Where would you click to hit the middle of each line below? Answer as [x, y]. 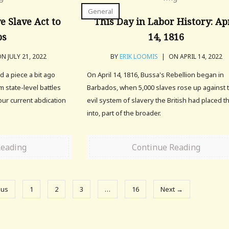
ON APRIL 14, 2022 [194, 56]
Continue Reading [166, 147]
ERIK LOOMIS [139, 56]
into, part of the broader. [124, 113]
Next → [171, 189]
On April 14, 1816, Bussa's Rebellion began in [156, 75]
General [101, 11]
